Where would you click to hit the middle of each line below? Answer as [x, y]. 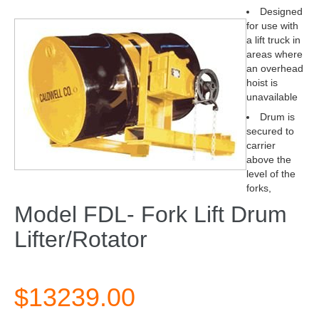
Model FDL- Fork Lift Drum [151, 214]
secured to [270, 131]
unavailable [272, 97]
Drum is [277, 117]
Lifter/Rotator [81, 239]
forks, [259, 188]
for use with [272, 26]
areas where [274, 54]
